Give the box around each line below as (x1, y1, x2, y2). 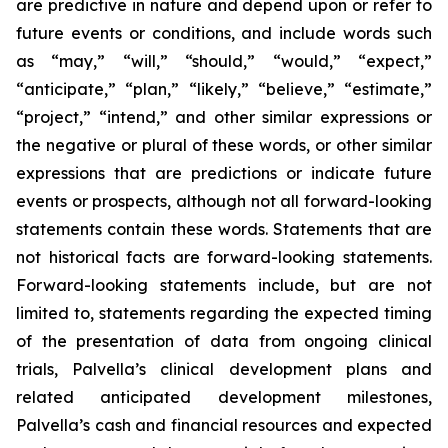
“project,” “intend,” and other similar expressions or (16, 107, 432, 127)
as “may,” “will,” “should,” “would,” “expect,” (16, 51, 432, 71)
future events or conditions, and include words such (16, 23, 432, 43)
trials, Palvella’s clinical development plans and (16, 359, 432, 379)
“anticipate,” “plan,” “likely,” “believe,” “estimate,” (16, 79, 432, 99)
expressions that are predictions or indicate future (16, 163, 432, 183)
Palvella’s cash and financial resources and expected (16, 415, 432, 435)
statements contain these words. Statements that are (16, 219, 432, 239)
